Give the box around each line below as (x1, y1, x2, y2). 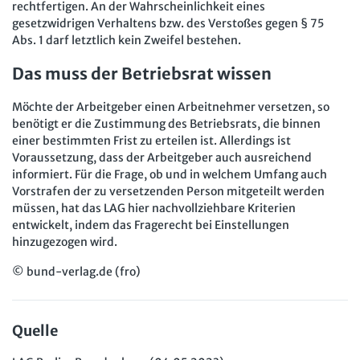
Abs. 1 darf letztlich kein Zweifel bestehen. (12, 32, 241, 47)
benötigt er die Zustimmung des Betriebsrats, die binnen (12, 116, 321, 131)
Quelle (12, 321, 58, 340)
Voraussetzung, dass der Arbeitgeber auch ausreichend (12, 149, 312, 165)
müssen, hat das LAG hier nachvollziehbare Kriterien (12, 200, 296, 215)
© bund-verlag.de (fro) (12, 264, 141, 279)
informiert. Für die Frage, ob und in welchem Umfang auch (12, 166, 327, 182)
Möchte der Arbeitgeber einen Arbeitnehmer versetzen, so (12, 99, 329, 114)
